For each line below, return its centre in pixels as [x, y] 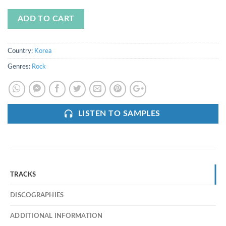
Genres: [20, 67]
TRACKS [23, 175]
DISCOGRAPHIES [37, 195]
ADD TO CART [46, 19]
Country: [21, 51]
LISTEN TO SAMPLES [119, 114]
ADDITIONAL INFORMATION [56, 216]
